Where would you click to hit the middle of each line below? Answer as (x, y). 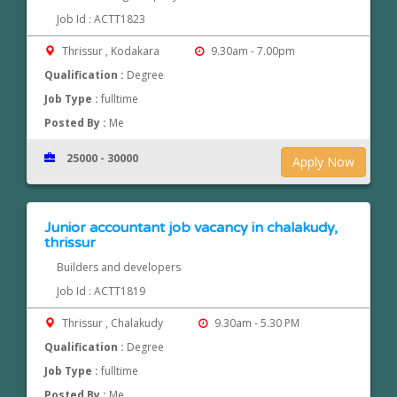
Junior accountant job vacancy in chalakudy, (191, 228)
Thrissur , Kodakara (111, 51)
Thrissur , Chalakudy (113, 323)
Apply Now (324, 162)
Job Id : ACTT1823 (101, 19)
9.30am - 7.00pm (251, 51)
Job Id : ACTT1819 (101, 292)
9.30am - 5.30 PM (255, 323)
